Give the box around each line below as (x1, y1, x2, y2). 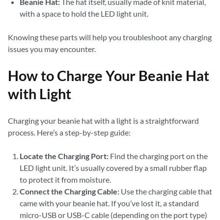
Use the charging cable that (119, 187, 212, 196)
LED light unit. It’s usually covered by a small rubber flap (20, 163, 207, 172)
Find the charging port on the (109, 151, 208, 161)
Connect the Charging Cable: (20, 187, 119, 196)
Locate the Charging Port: (20, 151, 109, 161)
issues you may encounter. (8, 44, 96, 54)
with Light (8, 85, 71, 102)
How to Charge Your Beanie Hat (8, 67, 209, 84)
